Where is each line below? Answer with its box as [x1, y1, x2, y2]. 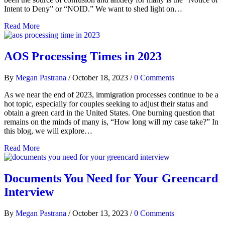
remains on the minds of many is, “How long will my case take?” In [4, 118, 218, 127]
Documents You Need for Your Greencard [4, 172, 218, 185]
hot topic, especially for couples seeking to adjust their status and [4, 99, 208, 108]
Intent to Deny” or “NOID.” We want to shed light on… [4, 5, 182, 14]
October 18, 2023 [72, 73, 130, 82]
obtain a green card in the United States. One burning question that [4, 108, 214, 118]
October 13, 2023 [72, 208, 130, 217]
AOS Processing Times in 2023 [4, 50, 162, 63]
